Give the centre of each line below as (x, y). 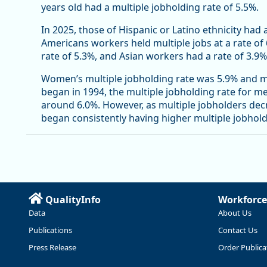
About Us (235, 213)
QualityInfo (73, 200)
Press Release (52, 247)
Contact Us (238, 230)
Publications (50, 230)
